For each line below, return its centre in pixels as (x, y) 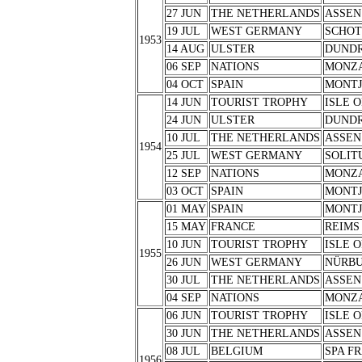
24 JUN (183, 120)
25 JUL (183, 156)
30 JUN (183, 333)
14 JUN (183, 102)
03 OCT (185, 191)
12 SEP (183, 173)
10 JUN (183, 244)
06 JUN (183, 316)
